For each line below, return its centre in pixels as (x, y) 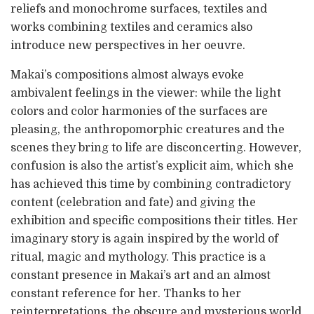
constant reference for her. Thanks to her (126, 293)
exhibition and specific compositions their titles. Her (154, 220)
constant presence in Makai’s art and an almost (141, 275)
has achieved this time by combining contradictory (151, 184)
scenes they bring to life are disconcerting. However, (156, 148)
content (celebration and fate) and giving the (133, 202)
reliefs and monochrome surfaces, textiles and (139, 9)
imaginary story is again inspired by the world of (144, 239)
